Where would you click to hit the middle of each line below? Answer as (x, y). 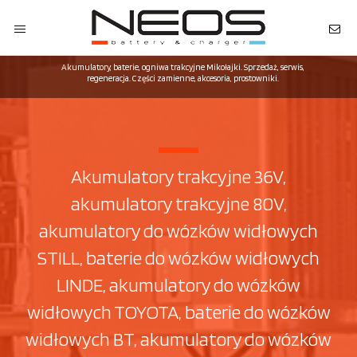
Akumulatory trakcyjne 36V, (178, 177)
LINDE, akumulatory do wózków (178, 285)
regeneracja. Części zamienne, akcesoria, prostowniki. (182, 78)
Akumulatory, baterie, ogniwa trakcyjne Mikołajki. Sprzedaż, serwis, (182, 67)
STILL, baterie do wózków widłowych (178, 258)
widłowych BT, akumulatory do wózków (178, 339)
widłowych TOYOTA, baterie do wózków (178, 312)
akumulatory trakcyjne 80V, (178, 204)
